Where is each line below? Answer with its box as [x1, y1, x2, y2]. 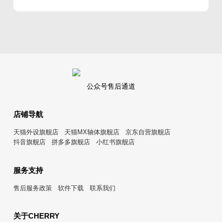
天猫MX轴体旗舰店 [64, 128, 119, 136]
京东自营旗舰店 [125, 128, 170, 136]
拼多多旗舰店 [51, 138, 90, 146]
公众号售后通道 [87, 82, 135, 90]
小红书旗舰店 [96, 138, 135, 146]
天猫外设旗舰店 [13, 128, 58, 136]
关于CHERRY [13, 212, 59, 221]
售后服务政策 [13, 184, 52, 192]
